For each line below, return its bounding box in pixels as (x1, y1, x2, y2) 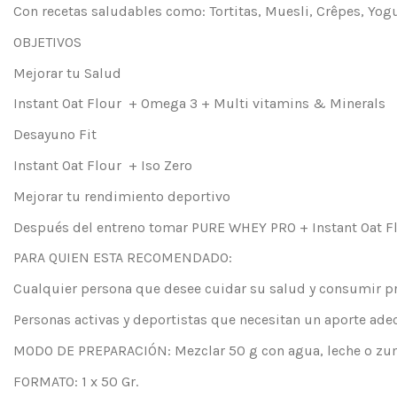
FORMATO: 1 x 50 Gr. (13, 372, 138, 390)
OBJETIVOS (13, 33, 82, 51)
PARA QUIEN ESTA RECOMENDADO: (13, 249, 232, 267)
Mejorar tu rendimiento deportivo (13, 187, 230, 205)
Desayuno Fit (13, 126, 97, 144)
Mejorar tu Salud (13, 64, 121, 82)
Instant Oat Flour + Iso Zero (13, 157, 192, 175)
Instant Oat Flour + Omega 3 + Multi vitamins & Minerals (13, 95, 385, 113)
